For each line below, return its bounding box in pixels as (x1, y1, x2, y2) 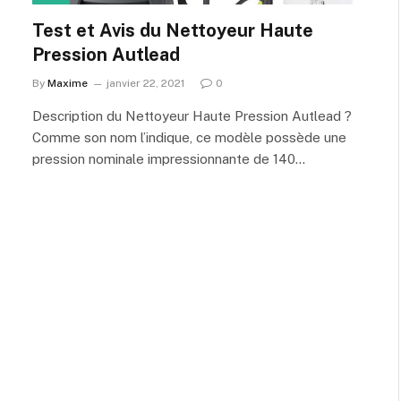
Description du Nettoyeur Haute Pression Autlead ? (32, 108, 352, 124)
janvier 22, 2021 (107, 77, 184, 90)
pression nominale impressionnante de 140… (32, 151, 305, 166)
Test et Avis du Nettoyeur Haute (32, 20, 313, 41)
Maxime (47, 77, 88, 90)
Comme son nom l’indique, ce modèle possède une (32, 130, 346, 145)
